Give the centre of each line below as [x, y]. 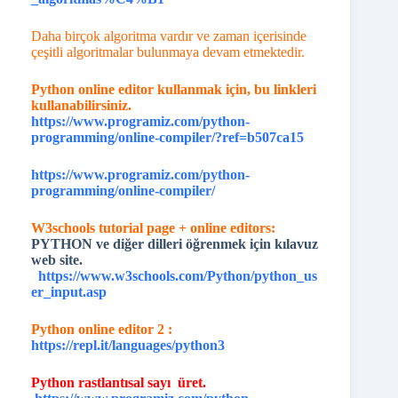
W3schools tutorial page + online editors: [153, 228]
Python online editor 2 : [102, 329]
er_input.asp [69, 292]
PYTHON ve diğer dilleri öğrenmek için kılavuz [175, 244]
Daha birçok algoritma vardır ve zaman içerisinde [169, 36]
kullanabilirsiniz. [81, 105]
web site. [59, 260]
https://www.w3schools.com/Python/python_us [178, 276]
